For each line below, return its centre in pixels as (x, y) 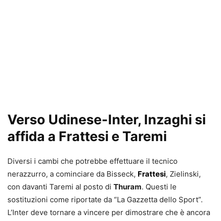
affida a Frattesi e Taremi (87, 137)
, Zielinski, (183, 174)
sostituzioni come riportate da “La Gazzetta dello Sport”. (106, 200)
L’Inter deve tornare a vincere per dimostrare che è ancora (109, 213)
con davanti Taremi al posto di (60, 187)
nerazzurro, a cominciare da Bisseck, (73, 174)
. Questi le (159, 187)
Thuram (128, 187)
